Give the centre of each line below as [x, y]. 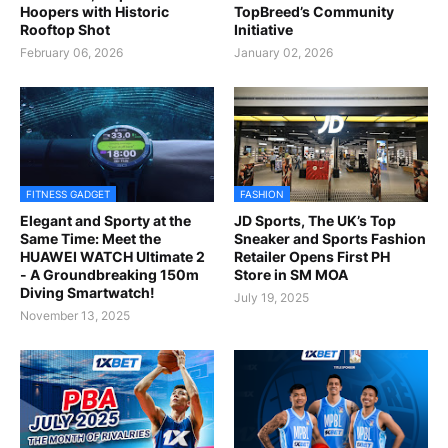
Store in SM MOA [291, 274]
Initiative [263, 29]
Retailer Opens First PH [312, 256]
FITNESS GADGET [68, 194]
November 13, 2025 [75, 315]
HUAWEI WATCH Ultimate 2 [112, 256]
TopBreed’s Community [314, 11]
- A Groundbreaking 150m [109, 274]
